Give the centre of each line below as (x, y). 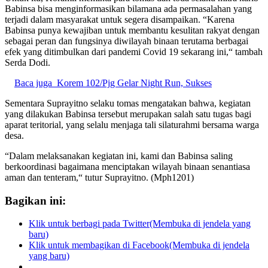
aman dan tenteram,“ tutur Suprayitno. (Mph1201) (99, 177)
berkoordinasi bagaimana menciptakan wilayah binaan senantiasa (127, 166)
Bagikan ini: (35, 200)
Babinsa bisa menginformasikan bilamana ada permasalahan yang (128, 8)
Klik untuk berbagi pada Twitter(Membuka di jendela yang (140, 224)
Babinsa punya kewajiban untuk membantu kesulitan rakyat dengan (132, 30)
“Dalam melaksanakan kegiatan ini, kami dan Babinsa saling (119, 156)
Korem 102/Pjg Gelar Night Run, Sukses (134, 83)
